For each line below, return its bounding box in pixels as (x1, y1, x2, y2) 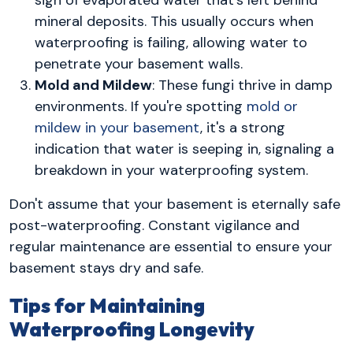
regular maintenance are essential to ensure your (9, 236, 333, 256)
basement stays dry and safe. (9, 258, 203, 277)
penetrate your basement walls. (35, 54, 243, 73)
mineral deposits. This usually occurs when (35, 11, 314, 31)
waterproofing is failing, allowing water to (35, 32, 307, 52)
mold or (247, 96, 298, 116)
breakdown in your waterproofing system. (35, 160, 308, 180)
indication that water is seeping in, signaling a (35, 139, 334, 158)
